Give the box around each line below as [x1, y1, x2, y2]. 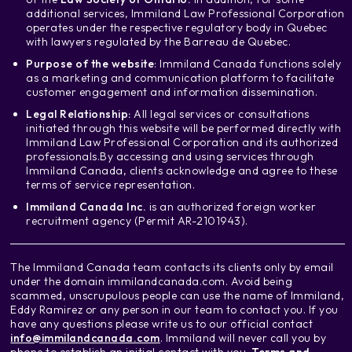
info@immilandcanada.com [10, 330, 160, 345]
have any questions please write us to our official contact [10, 316, 313, 331]
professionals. [26, 148, 101, 163]
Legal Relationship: [26, 106, 131, 121]
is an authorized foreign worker [148, 199, 317, 214]
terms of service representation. [26, 177, 196, 192]
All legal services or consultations [130, 106, 310, 121]
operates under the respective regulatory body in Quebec [26, 20, 328, 35]
